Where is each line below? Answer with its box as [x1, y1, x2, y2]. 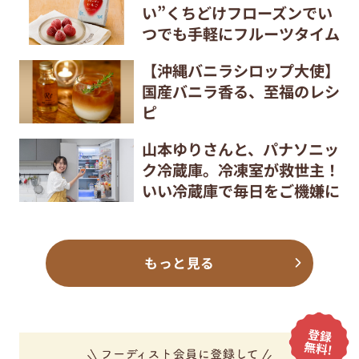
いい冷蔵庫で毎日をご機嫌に [141, 179, 340, 202]
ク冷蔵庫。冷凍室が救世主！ [141, 158, 340, 181]
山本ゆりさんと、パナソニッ [141, 137, 339, 160]
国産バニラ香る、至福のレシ [141, 79, 340, 103]
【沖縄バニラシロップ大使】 [141, 58, 340, 82]
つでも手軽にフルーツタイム [141, 22, 340, 45]
